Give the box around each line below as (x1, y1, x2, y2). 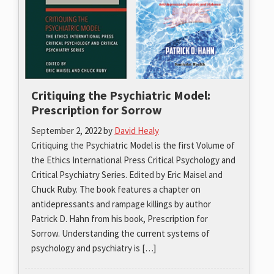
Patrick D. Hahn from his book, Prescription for (31, 212, 208, 224)
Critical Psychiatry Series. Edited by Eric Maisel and (31, 168, 223, 180)
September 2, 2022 (31, 124, 102, 136)
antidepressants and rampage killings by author (31, 198, 211, 210)
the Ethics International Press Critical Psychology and (31, 154, 235, 166)
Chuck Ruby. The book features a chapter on (31, 183, 201, 195)
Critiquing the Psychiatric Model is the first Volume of (31, 139, 235, 151)
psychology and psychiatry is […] (31, 242, 156, 254)
